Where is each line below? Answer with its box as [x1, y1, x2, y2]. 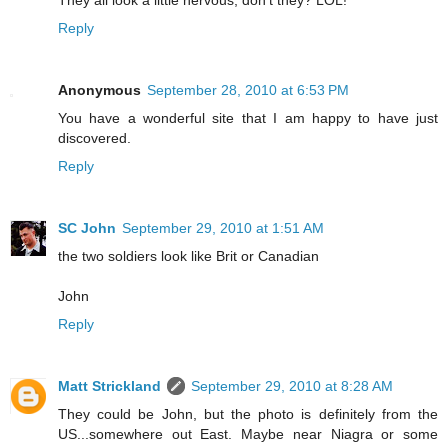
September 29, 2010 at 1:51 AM [122, 219, 324, 236]
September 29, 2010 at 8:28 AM [191, 377, 393, 394]
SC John [58, 219, 116, 236]
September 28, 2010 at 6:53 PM [147, 81, 349, 98]
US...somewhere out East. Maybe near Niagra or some [58, 425, 438, 442]
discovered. [58, 129, 131, 146]
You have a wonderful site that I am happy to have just [58, 109, 438, 126]
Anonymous [58, 81, 141, 98]
